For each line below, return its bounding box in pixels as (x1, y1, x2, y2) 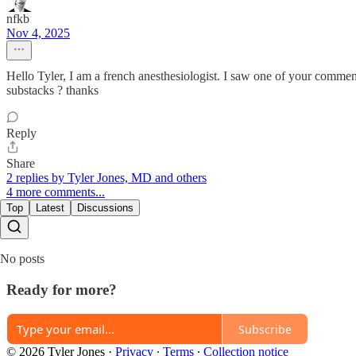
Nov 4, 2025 (6, 25, 70, 40)
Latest (36, 201, 64, 214)
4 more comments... (6, 184, 105, 199)
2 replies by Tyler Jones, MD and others (6, 170, 207, 184)
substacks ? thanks (6, 83, 99, 97)
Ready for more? (6, 281, 117, 298)
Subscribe (238, 321, 292, 337)
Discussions (77, 201, 133, 214)
